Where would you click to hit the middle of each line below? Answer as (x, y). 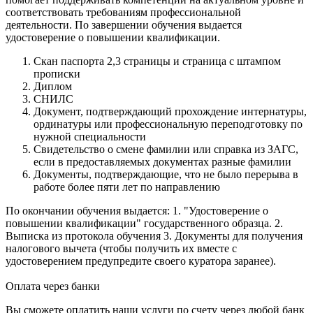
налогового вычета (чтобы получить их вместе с (121, 249)
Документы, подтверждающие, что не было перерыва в (166, 175)
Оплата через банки (53, 286)
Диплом (53, 87)
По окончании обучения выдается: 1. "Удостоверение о (137, 211)
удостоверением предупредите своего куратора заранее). (141, 261)
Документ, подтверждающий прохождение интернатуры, (170, 112)
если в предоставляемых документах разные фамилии (162, 162)
